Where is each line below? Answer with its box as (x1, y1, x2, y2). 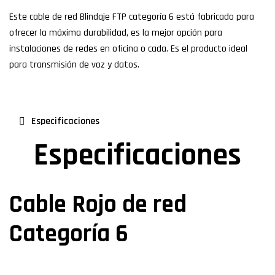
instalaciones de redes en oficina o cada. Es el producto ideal (9, 42, 247, 56)
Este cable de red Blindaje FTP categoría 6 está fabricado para (9, 10, 254, 24)
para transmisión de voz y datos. (9, 58, 139, 72)
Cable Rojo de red (9, 189, 187, 221)
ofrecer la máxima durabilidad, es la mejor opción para (9, 26, 222, 40)
